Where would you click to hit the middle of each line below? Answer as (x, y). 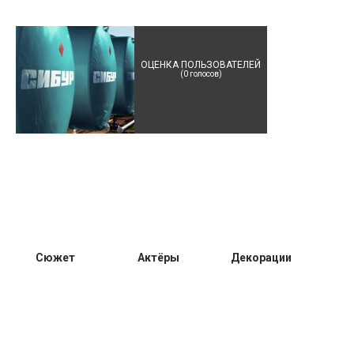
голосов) (205, 74)
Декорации (261, 258)
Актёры (158, 258)
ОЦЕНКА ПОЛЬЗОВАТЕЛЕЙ (201, 65)
